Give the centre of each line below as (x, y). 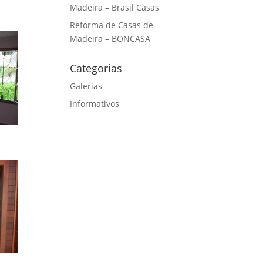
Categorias (96, 68)
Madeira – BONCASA (110, 38)
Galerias (86, 86)
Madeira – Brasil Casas (115, 7)
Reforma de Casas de (112, 25)
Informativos (95, 104)
